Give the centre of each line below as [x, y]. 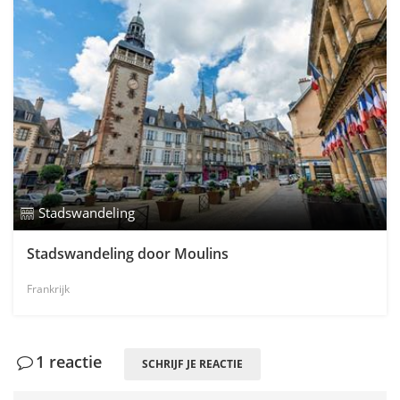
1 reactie [69, 362]
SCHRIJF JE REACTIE [193, 364]
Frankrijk [48, 289]
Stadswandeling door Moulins [128, 254]
